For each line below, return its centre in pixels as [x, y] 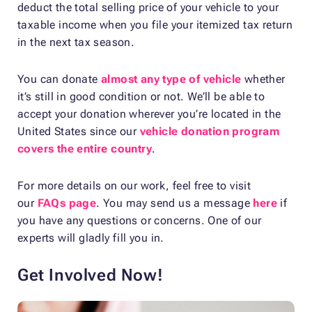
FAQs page [67, 203]
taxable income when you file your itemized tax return [155, 25]
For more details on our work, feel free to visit [134, 186]
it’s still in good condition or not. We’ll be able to [141, 97]
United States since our [79, 132]
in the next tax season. [76, 42]
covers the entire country [85, 149]
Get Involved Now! [91, 275]
